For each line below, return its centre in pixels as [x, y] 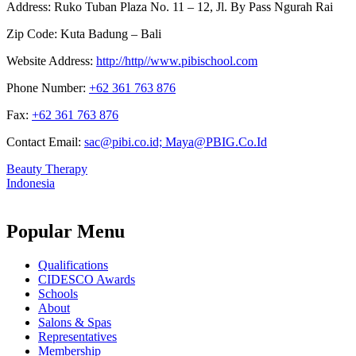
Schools [58, 293]
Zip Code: [33, 33]
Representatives [77, 336]
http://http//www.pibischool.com [177, 60]
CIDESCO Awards [87, 279]
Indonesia [31, 183]
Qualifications [73, 265]
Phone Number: [48, 87]
